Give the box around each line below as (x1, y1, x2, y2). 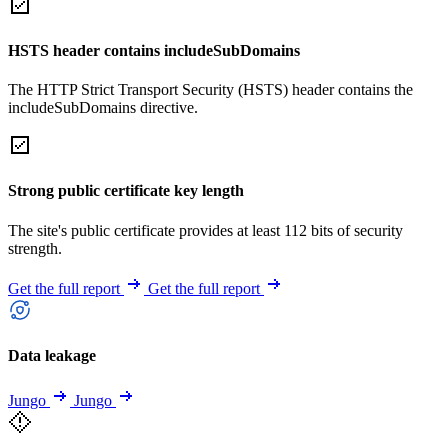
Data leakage (8, 346, 96, 364)
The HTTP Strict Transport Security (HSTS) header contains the (8, 81, 413, 99)
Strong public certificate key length (8, 182, 244, 200)
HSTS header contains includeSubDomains (8, 41, 300, 59)
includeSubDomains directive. (8, 99, 198, 117)
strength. (8, 239, 62, 257)
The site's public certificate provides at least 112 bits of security (8, 221, 403, 239)
